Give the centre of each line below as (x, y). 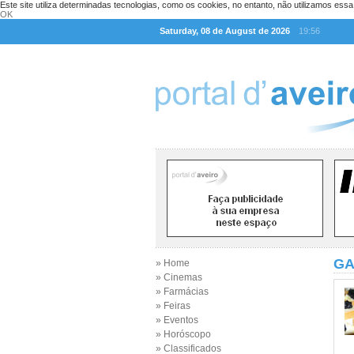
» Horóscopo (183, 334)
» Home (173, 263)
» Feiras (173, 306)
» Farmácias (182, 292)
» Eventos (177, 320)
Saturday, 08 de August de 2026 (225, 31)
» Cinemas (179, 277)
